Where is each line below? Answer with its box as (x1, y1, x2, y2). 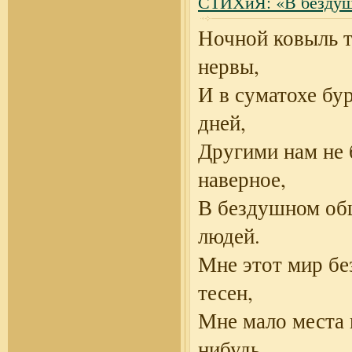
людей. (198, 222, 260, 250)
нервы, (198, 52, 259, 80)
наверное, (198, 165, 286, 193)
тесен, (198, 278, 253, 306)
